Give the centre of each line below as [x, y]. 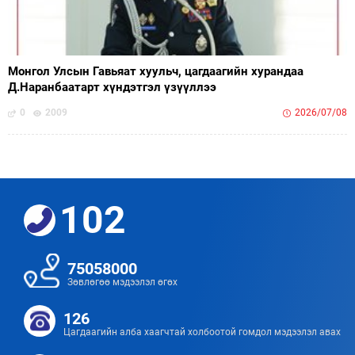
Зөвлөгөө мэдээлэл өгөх [122, 282]
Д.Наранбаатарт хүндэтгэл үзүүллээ [112, 88]
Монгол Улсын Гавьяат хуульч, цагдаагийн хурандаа [156, 72]
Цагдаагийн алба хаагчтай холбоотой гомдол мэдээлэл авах [202, 332]
